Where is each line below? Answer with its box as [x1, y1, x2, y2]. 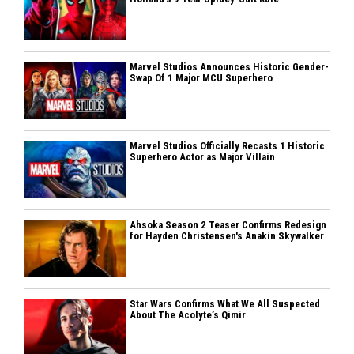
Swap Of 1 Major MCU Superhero [130, 71, 273, 84]
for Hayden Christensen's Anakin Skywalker [130, 229, 325, 242]
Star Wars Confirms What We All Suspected [130, 297, 321, 310]
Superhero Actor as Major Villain [130, 150, 276, 163]
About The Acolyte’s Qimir [130, 308, 247, 321]
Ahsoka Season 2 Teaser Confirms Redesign [130, 218, 327, 231]
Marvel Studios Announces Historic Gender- [130, 60, 330, 73]
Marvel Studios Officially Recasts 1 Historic [130, 139, 326, 152]
